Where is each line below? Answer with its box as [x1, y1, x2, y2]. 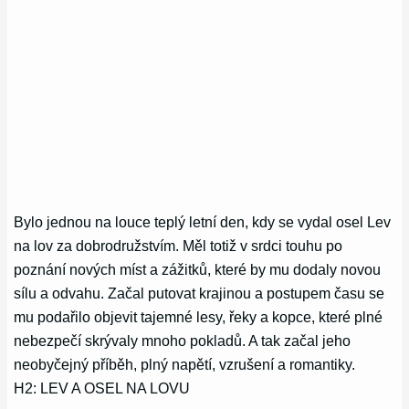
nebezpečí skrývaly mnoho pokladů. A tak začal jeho [14, 331, 351, 349]
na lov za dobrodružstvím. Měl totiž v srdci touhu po [14, 236, 343, 254]
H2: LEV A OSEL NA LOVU [14, 379, 191, 396]
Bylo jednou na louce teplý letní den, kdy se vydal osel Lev [14, 213, 392, 230]
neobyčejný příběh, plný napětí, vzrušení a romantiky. [14, 355, 356, 372]
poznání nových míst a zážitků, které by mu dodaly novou [14, 260, 382, 278]
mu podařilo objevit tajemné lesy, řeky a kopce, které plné [14, 308, 383, 325]
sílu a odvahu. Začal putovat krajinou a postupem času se [14, 284, 385, 301]
